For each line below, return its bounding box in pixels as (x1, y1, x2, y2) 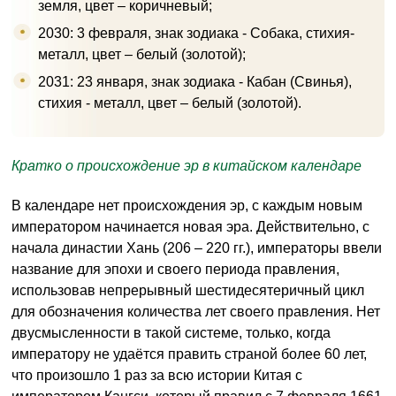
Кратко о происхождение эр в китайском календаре (11, 157, 362, 173)
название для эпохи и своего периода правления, (11, 262, 339, 278)
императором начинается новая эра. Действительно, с (11, 219, 369, 235)
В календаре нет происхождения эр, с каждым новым (11, 198, 362, 214)
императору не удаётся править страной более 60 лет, (11, 346, 367, 362)
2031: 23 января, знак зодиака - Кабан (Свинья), (38, 73, 352, 89)
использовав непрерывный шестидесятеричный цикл (11, 283, 364, 299)
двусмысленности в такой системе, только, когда (11, 325, 331, 341)
